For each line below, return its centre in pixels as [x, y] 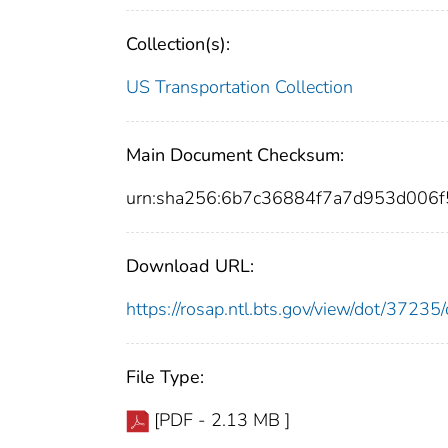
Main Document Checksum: [235, 155]
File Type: [165, 377]
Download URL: [190, 266]
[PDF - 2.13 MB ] [222, 420]
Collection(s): [178, 44]
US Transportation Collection [239, 87]
